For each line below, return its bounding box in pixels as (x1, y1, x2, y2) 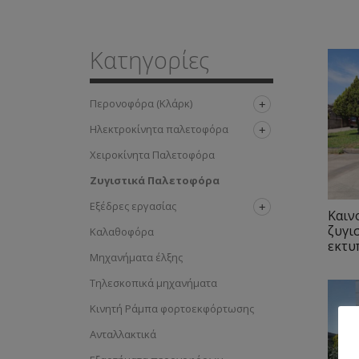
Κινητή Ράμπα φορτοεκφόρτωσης (90, 301, 254, 316)
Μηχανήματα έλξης (90, 250, 183, 264)
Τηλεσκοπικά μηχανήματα (90, 276, 217, 290)
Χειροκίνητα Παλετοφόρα (90, 147, 215, 162)
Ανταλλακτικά (90, 327, 156, 341)
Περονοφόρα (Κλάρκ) (90, 96, 192, 111)
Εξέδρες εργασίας (90, 199, 176, 213)
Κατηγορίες (90, 44, 209, 75)
